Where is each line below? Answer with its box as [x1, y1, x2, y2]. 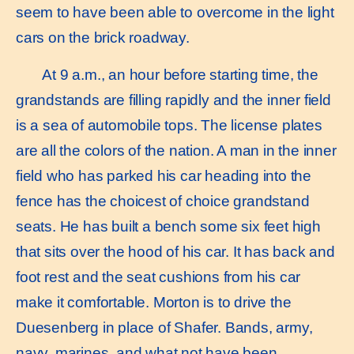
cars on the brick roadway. [16, 29, 190, 47]
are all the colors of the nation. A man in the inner [16, 141, 337, 159]
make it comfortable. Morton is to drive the [16, 293, 292, 311]
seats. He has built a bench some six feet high [16, 217, 321, 235]
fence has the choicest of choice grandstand [16, 192, 310, 209]
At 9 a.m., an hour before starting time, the [32, 66, 318, 83]
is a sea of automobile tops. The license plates [16, 116, 322, 134]
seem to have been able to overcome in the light [16, 4, 334, 21]
